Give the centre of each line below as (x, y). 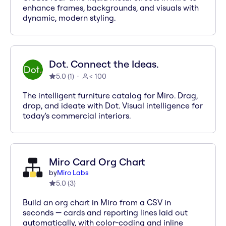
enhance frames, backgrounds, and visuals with (111, 8)
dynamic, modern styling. (69, 18)
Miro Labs (73, 173)
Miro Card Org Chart (97, 162)
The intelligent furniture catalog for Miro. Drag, (110, 95)
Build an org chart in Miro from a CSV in (97, 202)
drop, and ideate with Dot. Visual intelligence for (113, 105)
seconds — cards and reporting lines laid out (105, 212)
